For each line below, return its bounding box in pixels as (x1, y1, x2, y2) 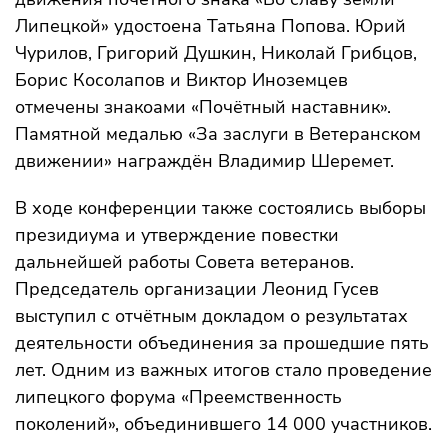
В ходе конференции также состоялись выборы (15, 196, 426, 220)
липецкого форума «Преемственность (15, 385, 342, 409)
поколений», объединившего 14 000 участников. (15, 412, 432, 436)
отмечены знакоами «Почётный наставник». (15, 95, 391, 119)
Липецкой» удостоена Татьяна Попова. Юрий (15, 14, 406, 38)
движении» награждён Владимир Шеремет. (15, 149, 394, 173)
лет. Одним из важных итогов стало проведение (15, 358, 432, 382)
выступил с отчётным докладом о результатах (15, 304, 408, 328)
